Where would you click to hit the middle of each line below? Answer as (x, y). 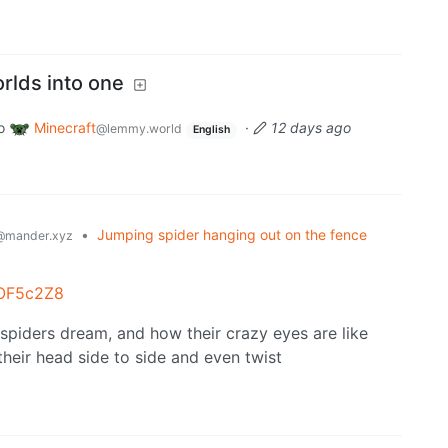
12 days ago (310, 128)
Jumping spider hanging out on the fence (232, 234)
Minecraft (65, 128)
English (211, 130)
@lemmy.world (139, 129)
